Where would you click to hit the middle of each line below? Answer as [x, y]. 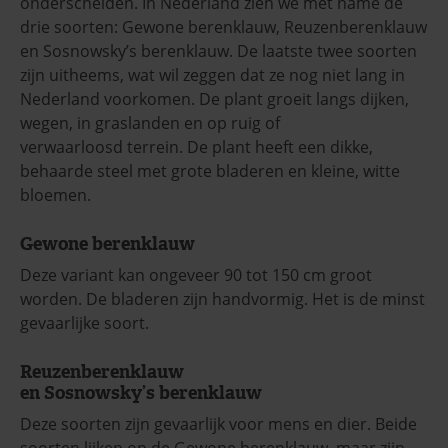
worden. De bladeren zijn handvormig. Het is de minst [222, 298]
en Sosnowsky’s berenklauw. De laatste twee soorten [218, 50]
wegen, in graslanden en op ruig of [150, 122]
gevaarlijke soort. [84, 322]
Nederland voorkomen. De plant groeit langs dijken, [214, 98]
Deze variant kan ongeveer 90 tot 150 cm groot [196, 274]
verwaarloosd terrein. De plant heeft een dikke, [196, 146]
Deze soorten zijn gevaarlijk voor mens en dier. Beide [218, 423]
